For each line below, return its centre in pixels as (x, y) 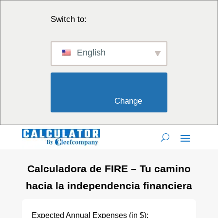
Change (166, 101)
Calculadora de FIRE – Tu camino (109, 169)
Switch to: (69, 19)
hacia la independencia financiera (109, 186)
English (90, 53)
